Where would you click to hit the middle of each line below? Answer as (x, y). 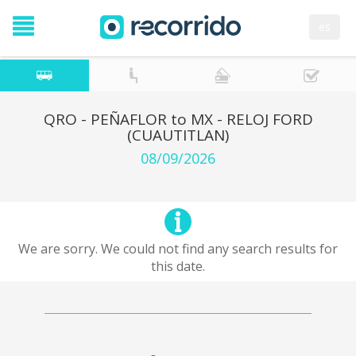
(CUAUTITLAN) (178, 135)
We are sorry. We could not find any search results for (178, 249)
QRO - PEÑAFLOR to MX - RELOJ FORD (178, 119)
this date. (178, 266)
